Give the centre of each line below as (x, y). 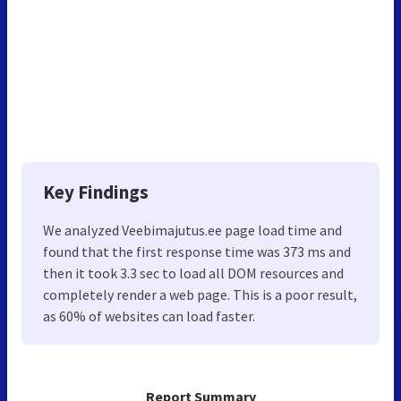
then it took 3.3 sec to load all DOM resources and (193, 273)
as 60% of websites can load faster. (149, 316)
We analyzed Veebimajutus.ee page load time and (192, 230)
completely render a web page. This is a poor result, (200, 294)
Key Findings (96, 192)
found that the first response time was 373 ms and (197, 251)
